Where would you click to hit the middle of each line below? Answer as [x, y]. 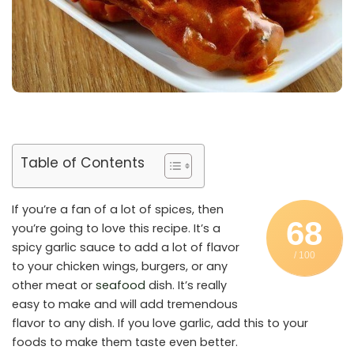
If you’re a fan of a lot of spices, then [118, 209]
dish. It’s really [186, 285]
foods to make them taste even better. [125, 342]
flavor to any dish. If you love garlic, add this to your [160, 323]
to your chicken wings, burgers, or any [120, 266]
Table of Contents [83, 162]
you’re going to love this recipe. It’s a [116, 228]
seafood [121, 285]
